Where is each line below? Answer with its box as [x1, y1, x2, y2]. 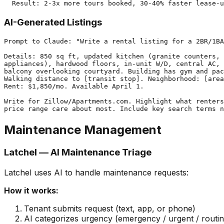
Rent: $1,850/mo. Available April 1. [4, 82, 144, 90]
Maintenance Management [4, 122, 161, 137]
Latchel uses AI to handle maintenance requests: [4, 167, 188, 178]
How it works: [4, 185, 58, 196]
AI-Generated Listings [4, 16, 102, 28]
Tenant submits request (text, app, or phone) [24, 203, 195, 214]
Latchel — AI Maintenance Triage [4, 146, 151, 158]
